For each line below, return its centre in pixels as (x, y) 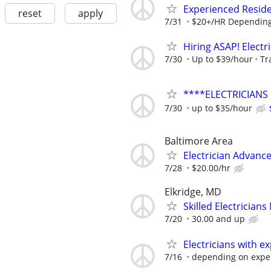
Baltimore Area (199, 141)
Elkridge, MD (193, 192)
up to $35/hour (222, 108)
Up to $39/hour (222, 59)
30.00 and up (218, 219)
